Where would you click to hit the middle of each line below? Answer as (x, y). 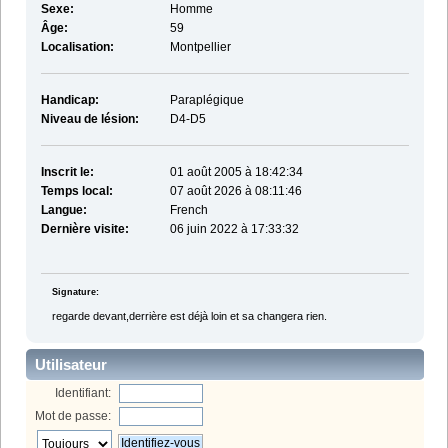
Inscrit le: (67, 172)
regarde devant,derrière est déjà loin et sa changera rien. (189, 316)
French (188, 210)
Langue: (63, 210)
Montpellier (200, 47)
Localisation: (77, 47)
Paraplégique (206, 100)
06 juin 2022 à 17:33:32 (234, 229)
